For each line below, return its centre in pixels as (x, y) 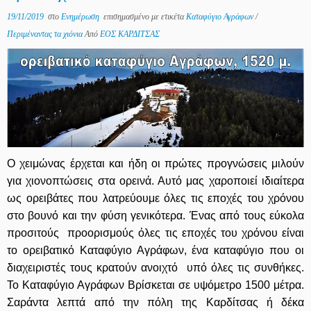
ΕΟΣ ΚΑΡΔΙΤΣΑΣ (130, 34)
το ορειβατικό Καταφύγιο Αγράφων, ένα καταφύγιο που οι (155, 251)
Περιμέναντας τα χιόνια (46, 34)
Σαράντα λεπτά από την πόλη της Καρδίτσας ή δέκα (155, 303)
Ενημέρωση (81, 16)
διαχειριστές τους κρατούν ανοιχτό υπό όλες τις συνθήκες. (155, 268)
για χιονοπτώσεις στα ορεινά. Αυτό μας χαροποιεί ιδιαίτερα (155, 181)
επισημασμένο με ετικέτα (144, 16)
